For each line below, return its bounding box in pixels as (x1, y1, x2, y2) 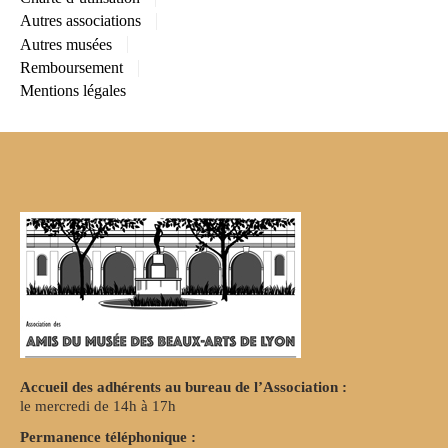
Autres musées (20, 35, 112, 53)
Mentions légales (20, 82, 126, 100)
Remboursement (20, 59, 123, 77)
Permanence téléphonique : (20, 428, 196, 445)
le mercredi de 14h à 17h (20, 398, 176, 415)
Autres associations (20, 12, 141, 30)
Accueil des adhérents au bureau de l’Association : (20, 379, 347, 396)
